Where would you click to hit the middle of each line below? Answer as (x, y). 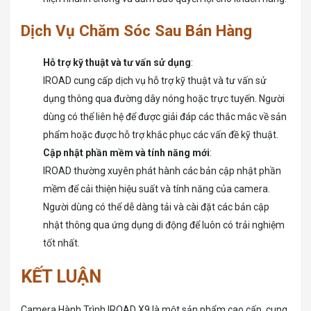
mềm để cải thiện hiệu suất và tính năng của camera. (157, 189)
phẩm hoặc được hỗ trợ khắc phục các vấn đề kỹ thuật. (161, 135)
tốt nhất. (61, 243)
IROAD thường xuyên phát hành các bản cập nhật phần (162, 171)
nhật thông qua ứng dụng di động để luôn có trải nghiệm (164, 225)
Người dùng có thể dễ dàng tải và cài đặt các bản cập (156, 207)
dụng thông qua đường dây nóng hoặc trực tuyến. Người (164, 99)
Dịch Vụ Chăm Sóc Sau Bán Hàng (136, 31)
